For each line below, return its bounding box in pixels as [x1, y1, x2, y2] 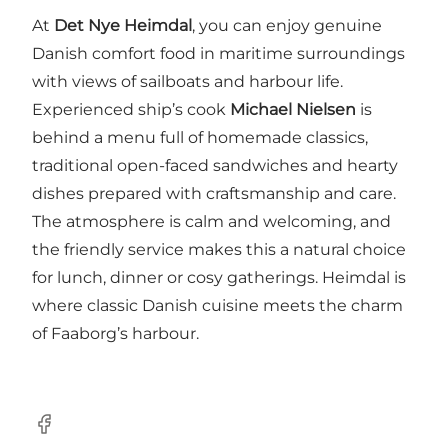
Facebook [31, 424, 110, 444]
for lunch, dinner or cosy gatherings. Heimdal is [32, 268, 406, 288]
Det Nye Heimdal [54, 16, 192, 36]
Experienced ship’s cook [32, 100, 230, 120]
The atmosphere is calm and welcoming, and [32, 212, 391, 232]
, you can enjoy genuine [192, 16, 382, 36]
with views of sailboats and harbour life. [32, 72, 343, 92]
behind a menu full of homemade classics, [32, 128, 368, 148]
